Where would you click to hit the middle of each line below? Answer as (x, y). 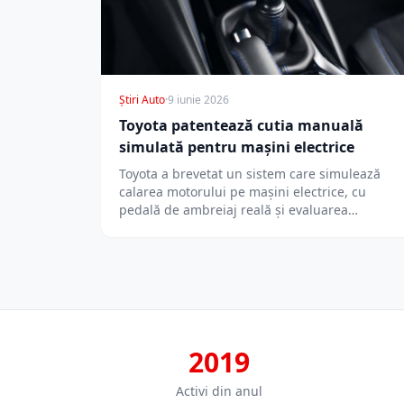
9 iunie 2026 (198, 100)
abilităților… (154, 228)
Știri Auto (142, 100)
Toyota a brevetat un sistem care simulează (250, 174)
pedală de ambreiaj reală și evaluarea (234, 210)
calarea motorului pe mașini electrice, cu (243, 192)
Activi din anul (219, 391)
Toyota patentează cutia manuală (241, 126)
